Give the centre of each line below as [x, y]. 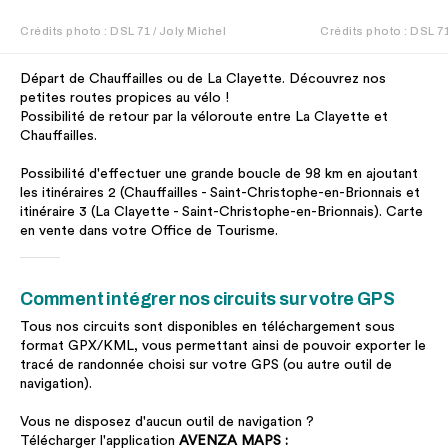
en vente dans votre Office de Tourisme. [149, 231]
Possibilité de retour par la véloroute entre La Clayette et [204, 117]
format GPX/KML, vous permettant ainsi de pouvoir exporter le [223, 346]
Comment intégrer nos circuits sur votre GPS [207, 299]
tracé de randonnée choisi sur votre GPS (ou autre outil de [206, 365]
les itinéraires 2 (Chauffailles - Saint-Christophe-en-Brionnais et [220, 193]
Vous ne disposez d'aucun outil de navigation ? [167, 422]
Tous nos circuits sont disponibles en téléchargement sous [207, 327]
